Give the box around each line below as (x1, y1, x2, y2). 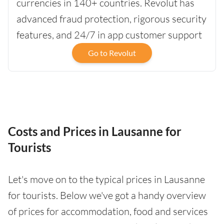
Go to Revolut (88, 48, 136, 58)
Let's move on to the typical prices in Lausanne (8, 173, 205, 186)
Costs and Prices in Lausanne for (8, 124, 181, 139)
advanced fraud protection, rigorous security (16, 12, 206, 25)
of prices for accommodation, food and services (8, 205, 208, 218)
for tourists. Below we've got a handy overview (8, 189, 206, 202)
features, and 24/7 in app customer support (16, 28, 202, 41)
